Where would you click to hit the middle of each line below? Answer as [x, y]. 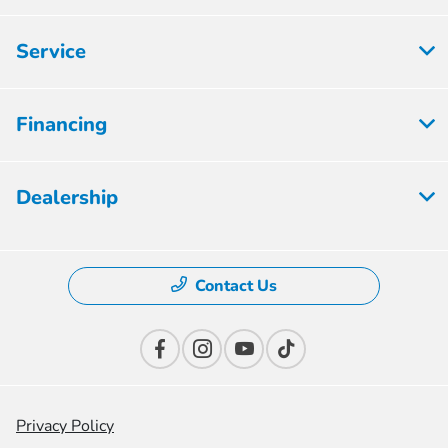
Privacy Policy [65, 426]
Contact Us [236, 286]
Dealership [67, 198]
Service [51, 52]
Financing [61, 125]
